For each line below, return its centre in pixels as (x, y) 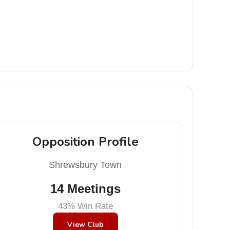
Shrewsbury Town (85, 165)
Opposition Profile (85, 142)
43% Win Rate (85, 206)
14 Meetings (85, 189)
